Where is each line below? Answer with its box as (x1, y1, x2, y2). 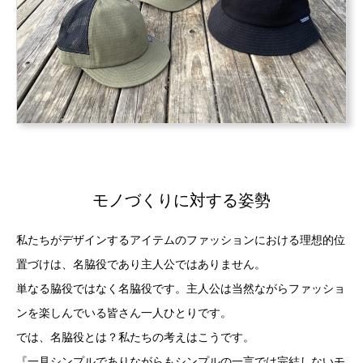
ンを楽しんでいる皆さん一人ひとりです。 (16, 305, 232, 319)
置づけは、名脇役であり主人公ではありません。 (16, 257, 266, 271)
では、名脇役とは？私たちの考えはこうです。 (16, 330, 254, 344)
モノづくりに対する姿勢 (92, 190, 271, 209)
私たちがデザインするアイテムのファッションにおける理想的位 (16, 233, 345, 246)
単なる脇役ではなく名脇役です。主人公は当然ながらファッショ (16, 281, 345, 295)
